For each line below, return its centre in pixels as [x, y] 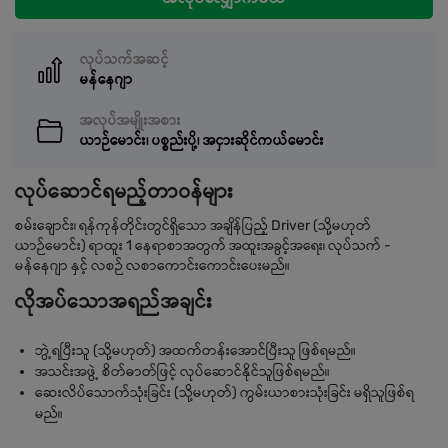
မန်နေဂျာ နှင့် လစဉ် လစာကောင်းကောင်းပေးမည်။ [152, 265]
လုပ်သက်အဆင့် [124, 59]
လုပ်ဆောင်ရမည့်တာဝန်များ [124, 191]
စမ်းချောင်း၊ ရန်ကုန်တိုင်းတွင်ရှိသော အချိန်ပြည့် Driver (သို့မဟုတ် [193, 225]
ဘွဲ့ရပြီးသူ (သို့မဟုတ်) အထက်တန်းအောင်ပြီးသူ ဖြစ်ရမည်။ [195, 350]
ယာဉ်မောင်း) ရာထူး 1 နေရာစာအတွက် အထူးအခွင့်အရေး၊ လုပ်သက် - [203, 245]
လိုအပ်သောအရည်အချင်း [114, 301]
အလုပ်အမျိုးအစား [130, 120]
